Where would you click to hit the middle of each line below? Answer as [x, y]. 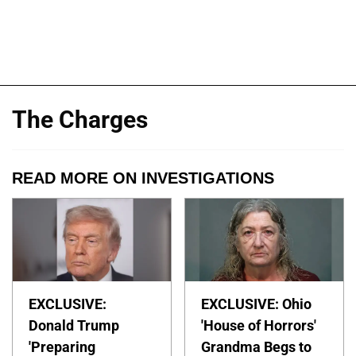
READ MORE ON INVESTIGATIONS [143, 178]
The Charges [80, 119]
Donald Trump [74, 325]
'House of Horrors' [259, 325]
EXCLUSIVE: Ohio [257, 304]
